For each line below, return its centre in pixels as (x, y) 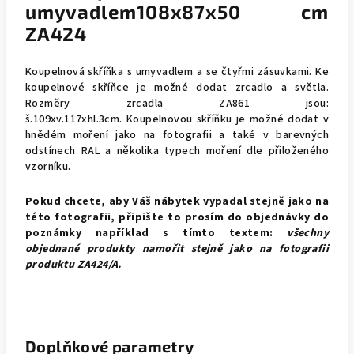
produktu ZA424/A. (73, 265)
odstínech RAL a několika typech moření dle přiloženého (177, 151)
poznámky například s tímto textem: (156, 233)
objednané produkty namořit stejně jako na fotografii (177, 249)
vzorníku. (48, 167)
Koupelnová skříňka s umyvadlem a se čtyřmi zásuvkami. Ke (177, 72)
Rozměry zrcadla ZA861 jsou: (177, 104)
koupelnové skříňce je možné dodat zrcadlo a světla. (177, 88)
